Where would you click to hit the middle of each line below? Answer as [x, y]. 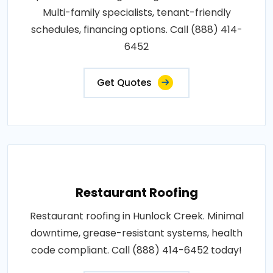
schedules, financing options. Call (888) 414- [136, 29]
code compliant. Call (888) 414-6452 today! [136, 250]
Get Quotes [124, 82]
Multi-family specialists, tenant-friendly [136, 12]
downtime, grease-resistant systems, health [136, 233]
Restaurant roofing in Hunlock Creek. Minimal [136, 216]
